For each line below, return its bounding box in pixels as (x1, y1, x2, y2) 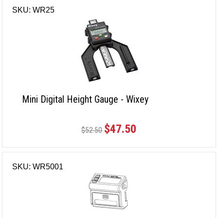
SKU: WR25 (12, 6, 55, 15)
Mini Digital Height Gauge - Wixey (22, 93, 149, 106)
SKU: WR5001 (12, 163, 64, 171)
